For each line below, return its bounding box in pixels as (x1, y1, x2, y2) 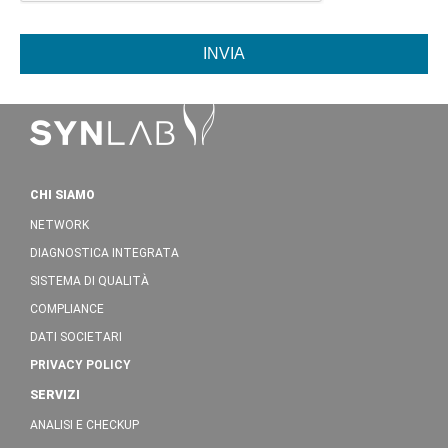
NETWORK (30, 217, 89, 232)
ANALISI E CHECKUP (30, 417, 139, 432)
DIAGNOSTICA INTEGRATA (30, 245, 179, 260)
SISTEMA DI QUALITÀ (30, 273, 149, 288)
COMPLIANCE (30, 301, 104, 316)
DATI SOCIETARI (30, 329, 122, 344)
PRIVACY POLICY (30, 357, 131, 372)
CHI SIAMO (30, 187, 95, 202)
